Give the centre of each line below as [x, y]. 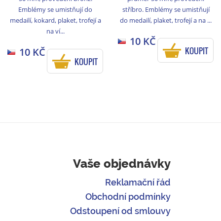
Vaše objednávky [122, 164]
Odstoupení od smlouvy [120, 211]
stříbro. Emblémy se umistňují [166, 9]
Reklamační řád [138, 183]
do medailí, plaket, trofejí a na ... [166, 20]
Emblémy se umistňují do [55, 9]
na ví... [55, 31]
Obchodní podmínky [128, 197]
